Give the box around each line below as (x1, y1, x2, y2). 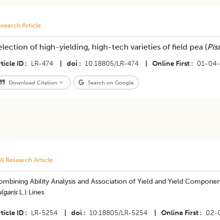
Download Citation (7, 79, 59, 86)
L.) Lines (19, 188, 44, 196)
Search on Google (86, 79, 134, 86)
